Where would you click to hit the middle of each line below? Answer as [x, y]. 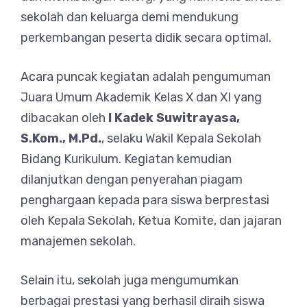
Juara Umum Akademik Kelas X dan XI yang [141, 97]
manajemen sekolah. [78, 241]
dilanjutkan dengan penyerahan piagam [132, 180]
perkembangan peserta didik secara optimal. [146, 38]
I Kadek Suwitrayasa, [174, 118]
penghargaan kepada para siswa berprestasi [145, 200]
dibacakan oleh [64, 118]
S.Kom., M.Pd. [61, 138]
